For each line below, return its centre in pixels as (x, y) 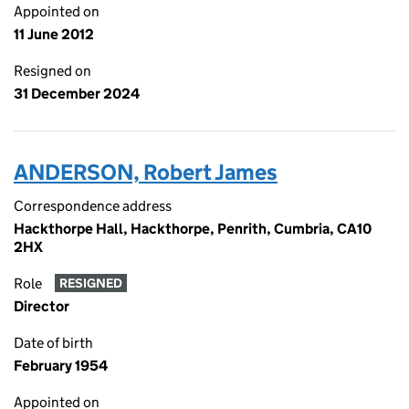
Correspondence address (93, 206)
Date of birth (53, 343)
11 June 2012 (54, 34)
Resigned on (52, 71)
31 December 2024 (77, 94)
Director (42, 306)
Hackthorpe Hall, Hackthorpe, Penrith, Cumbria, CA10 (193, 229)
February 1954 (61, 366)
